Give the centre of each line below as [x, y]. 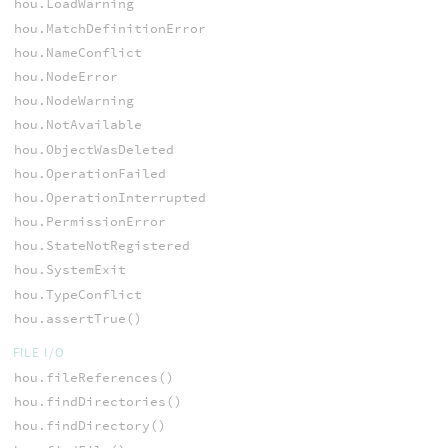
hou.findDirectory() [89, 426]
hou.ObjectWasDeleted [93, 149]
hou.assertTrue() [77, 318]
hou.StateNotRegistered [101, 246]
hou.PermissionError [89, 222]
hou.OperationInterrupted [109, 197]
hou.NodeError [65, 76]
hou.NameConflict [77, 52]
